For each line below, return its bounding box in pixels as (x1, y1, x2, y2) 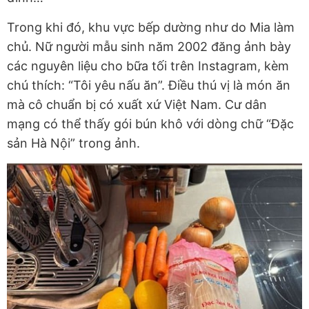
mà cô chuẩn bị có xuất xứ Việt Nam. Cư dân (7, 97, 267, 112)
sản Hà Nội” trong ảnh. (7, 136, 140, 151)
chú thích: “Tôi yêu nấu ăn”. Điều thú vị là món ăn (7, 78, 290, 93)
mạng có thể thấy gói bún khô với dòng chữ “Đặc (7, 117, 294, 132)
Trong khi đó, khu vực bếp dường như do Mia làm (7, 20, 295, 35)
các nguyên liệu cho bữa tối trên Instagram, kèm (7, 59, 289, 74)
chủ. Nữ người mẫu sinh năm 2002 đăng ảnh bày (7, 39, 291, 54)
